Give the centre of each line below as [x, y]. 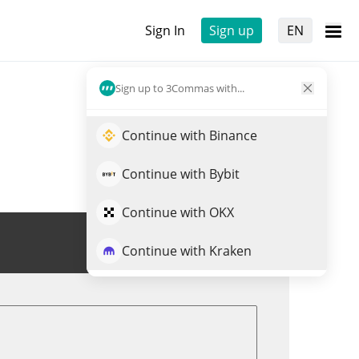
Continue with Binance [190, 135]
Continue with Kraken [187, 251]
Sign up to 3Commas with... [180, 88]
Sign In [165, 30]
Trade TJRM [211, 243]
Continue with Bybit [181, 174]
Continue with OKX [178, 212]
